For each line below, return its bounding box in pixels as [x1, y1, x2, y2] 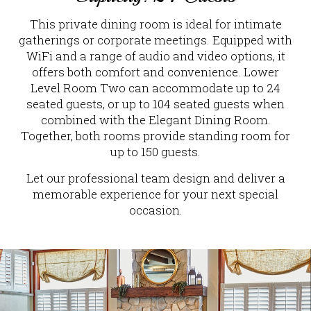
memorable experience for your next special [33, 185, 278, 202]
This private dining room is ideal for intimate [29, 15, 282, 32]
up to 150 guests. [110, 143, 201, 160]
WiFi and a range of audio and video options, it [26, 47, 285, 64]
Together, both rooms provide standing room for [21, 127, 290, 144]
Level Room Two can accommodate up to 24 [31, 79, 280, 96]
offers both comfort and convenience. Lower [32, 63, 279, 80]
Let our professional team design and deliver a [26, 169, 285, 186]
